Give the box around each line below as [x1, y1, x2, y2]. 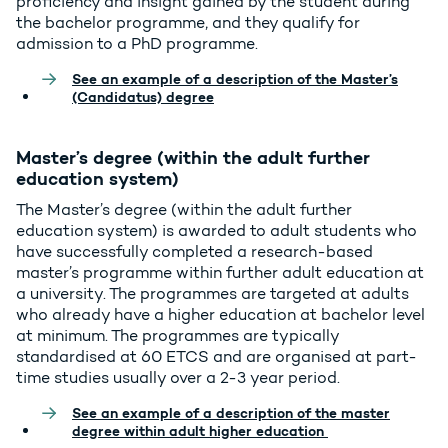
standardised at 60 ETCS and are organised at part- [16, 347, 417, 367]
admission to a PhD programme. [16, 34, 258, 54]
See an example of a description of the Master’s [72, 70, 398, 89]
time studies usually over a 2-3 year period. [16, 368, 344, 388]
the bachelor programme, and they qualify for [16, 13, 360, 33]
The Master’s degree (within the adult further [16, 200, 352, 220]
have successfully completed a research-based [16, 242, 373, 262]
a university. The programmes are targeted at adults [16, 284, 409, 304]
